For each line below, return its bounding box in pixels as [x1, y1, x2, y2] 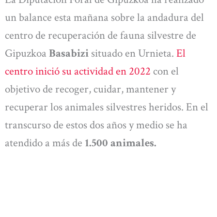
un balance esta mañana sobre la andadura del [5, 10, 204, 25]
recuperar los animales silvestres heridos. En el [5, 100, 208, 115]
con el [151, 64, 179, 79]
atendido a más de [5, 136, 85, 151]
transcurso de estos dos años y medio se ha [5, 118, 187, 133]
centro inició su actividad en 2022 [5, 64, 151, 79]
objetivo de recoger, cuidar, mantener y [5, 82, 176, 97]
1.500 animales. [85, 136, 156, 151]
